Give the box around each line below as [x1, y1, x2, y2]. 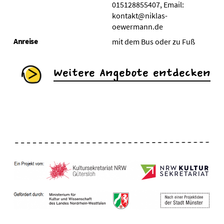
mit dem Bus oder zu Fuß [111, 36, 195, 46]
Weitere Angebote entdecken [53, 66, 210, 78]
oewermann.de [111, 21, 163, 31]
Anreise [13, 36, 38, 46]
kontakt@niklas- [111, 10, 167, 20]
